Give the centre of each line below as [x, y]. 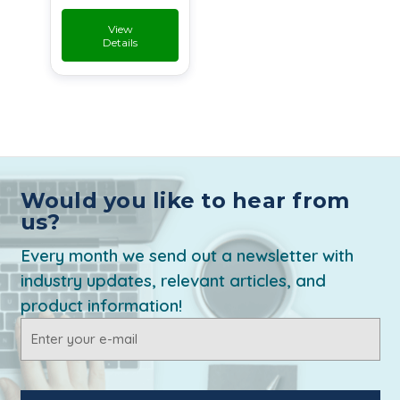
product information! [101, 305]
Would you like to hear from [185, 200]
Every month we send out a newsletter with [187, 255]
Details [120, 42]
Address [46, 346]
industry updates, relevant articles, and [173, 280]
